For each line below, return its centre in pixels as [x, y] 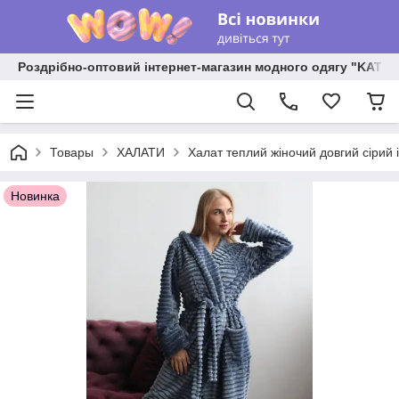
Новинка [35, 196]
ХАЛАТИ [141, 152]
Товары [72, 152]
